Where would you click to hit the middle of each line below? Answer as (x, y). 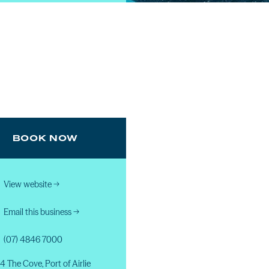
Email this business (38, 212)
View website (28, 184)
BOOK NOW (45, 138)
